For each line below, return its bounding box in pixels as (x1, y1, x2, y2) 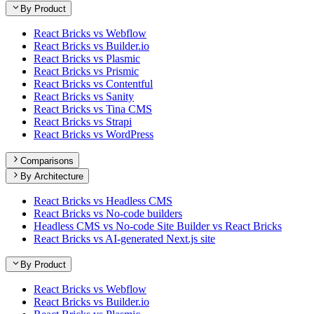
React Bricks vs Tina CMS (34, 103, 152, 116)
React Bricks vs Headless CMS (34, 194, 172, 207)
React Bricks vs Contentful (34, 78, 153, 90)
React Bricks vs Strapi (34, 116, 132, 128)
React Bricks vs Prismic (34, 65, 139, 78)
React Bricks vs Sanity (34, 90, 134, 103)
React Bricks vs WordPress (34, 128, 153, 141)
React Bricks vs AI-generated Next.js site (34, 232, 215, 245)
